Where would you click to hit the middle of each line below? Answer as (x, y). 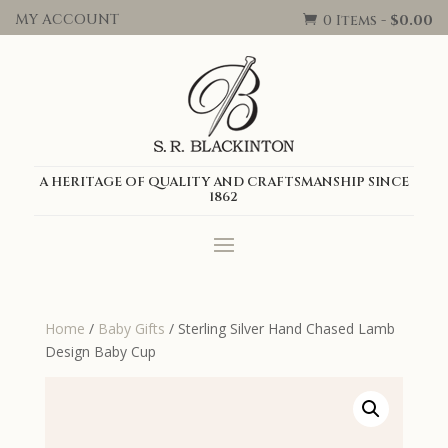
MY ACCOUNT (67, 19)
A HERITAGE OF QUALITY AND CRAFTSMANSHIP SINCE (223, 182)
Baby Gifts (131, 328)
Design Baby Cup (100, 351)
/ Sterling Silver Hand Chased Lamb (279, 328)
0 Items (350, 20)
